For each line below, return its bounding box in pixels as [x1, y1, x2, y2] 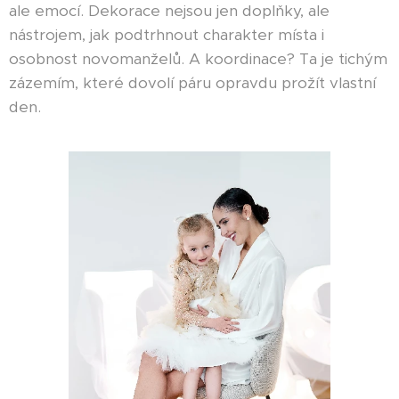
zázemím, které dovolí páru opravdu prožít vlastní [9, 73, 376, 94]
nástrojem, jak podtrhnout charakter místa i [9, 25, 324, 45]
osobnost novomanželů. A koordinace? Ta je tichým [9, 49, 387, 69]
